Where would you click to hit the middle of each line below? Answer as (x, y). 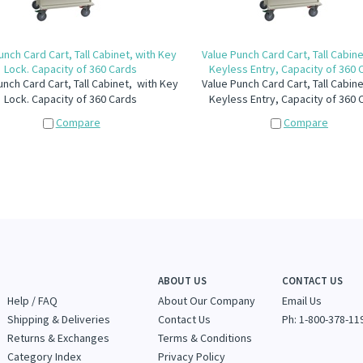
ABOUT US (183, 281)
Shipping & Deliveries (59, 319)
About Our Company (207, 301)
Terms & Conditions (205, 338)
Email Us (302, 301)
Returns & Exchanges (58, 338)
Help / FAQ (32, 301)
